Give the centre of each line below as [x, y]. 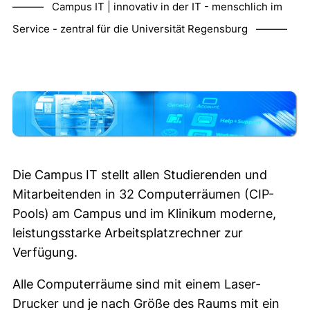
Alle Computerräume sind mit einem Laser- [137, 284]
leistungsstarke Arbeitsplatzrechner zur [128, 233]
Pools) [31, 214]
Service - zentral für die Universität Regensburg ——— [150, 29]
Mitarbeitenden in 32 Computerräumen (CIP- [143, 194]
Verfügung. [45, 253]
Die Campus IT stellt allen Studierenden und [140, 175]
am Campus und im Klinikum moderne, [164, 214]
